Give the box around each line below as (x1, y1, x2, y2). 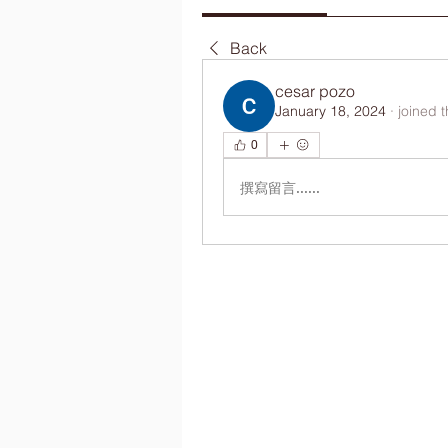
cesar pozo (275, 81, 355, 101)
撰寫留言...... (240, 178, 320, 196)
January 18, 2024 (275, 102, 386, 120)
